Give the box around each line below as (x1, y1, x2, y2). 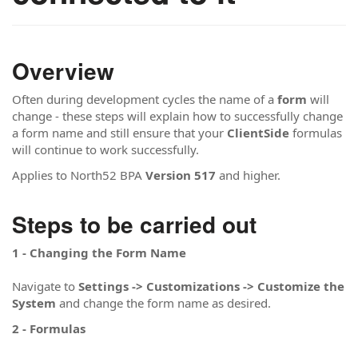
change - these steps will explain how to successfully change (12, 108, 343, 124)
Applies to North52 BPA (12, 166, 145, 183)
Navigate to (12, 278, 78, 294)
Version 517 (145, 166, 216, 183)
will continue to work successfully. (12, 141, 199, 157)
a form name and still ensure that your (12, 125, 227, 141)
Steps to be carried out (12, 207, 263, 241)
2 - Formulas (12, 320, 86, 336)
